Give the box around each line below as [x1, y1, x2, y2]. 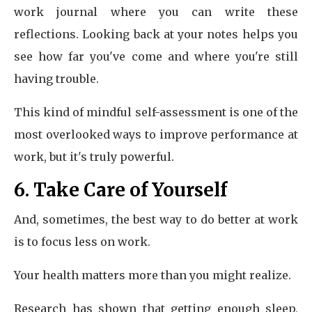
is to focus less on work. [14, 235, 150, 249]
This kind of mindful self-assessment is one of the [14, 105, 298, 119]
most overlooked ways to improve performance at [14, 127, 298, 141]
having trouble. [14, 72, 99, 86]
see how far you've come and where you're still [14, 49, 298, 63]
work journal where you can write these [14, 5, 298, 19]
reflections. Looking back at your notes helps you [14, 27, 298, 41]
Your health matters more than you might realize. [14, 268, 291, 282]
